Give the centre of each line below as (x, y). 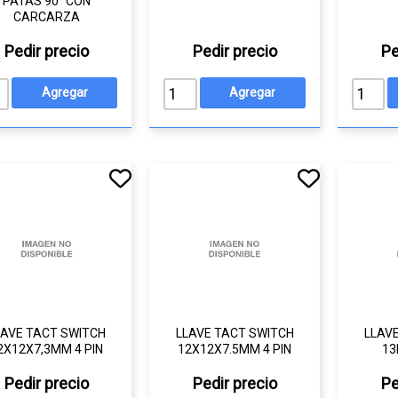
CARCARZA (46, 17)
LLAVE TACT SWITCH (235, 333)
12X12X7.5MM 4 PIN (235, 349)
